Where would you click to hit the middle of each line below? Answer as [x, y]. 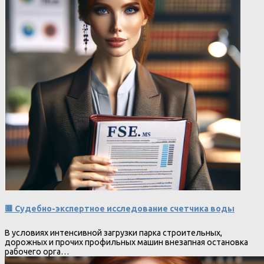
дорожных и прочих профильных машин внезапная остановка [126, 242]
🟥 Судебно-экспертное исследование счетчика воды [120, 209]
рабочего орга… [37, 252]
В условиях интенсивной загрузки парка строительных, [113, 233]
